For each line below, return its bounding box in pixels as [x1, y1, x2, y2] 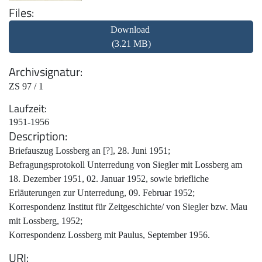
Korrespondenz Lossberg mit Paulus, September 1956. [9, 229, 210, 240]
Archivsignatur [9, 62, 80, 81]
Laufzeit [9, 100, 44, 116]
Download [110, 24, 152, 35]
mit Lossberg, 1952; [9, 215, 82, 226]
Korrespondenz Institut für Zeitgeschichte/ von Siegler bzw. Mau [9, 201, 247, 212]
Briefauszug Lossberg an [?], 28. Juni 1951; [9, 145, 170, 156]
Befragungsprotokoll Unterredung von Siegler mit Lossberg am [9, 159, 242, 170]
